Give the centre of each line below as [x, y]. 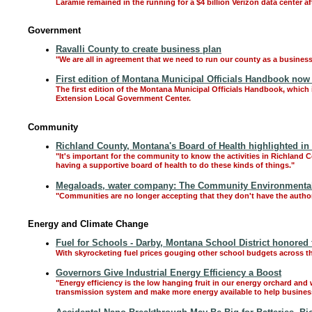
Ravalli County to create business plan [139, 49]
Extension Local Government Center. [123, 99]
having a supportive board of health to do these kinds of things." [175, 166]
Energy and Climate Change [88, 224]
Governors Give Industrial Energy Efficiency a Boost [169, 273]
